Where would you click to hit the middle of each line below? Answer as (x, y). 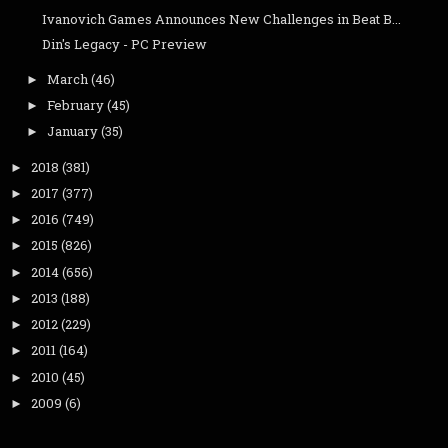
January (72, 131)
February (75, 104)
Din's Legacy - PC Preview (125, 44)
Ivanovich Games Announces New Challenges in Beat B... (222, 18)
